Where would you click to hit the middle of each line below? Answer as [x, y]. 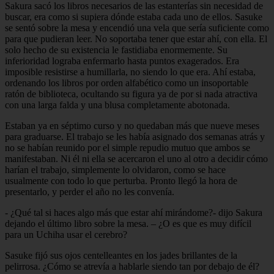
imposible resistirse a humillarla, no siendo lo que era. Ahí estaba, [130, 72]
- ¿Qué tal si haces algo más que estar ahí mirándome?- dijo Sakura [134, 212]
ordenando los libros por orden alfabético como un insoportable [127, 83]
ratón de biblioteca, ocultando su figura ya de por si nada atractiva [131, 94]
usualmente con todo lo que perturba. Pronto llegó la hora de [121, 180]
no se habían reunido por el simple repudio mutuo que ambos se [128, 147]
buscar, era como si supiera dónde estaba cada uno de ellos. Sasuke [134, 17]
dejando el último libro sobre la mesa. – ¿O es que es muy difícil [128, 223]
